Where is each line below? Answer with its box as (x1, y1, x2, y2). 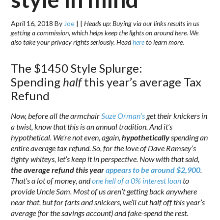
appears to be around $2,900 (106, 165, 201, 174)
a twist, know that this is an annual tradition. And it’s (11, 122, 173, 131)
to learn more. (144, 38, 185, 46)
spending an (169, 133, 208, 142)
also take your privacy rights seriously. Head (11, 38, 133, 46)
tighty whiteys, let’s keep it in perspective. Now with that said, (11, 154, 200, 164)
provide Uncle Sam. (11, 187, 74, 196)
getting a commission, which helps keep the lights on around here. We (11, 28, 199, 37)
